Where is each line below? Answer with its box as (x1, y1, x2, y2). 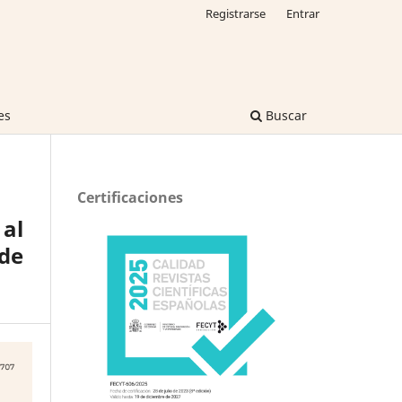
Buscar (262, 106, 307, 124)
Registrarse (205, 4, 267, 22)
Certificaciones (77, 187, 183, 207)
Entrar (286, 4, 319, 22)
